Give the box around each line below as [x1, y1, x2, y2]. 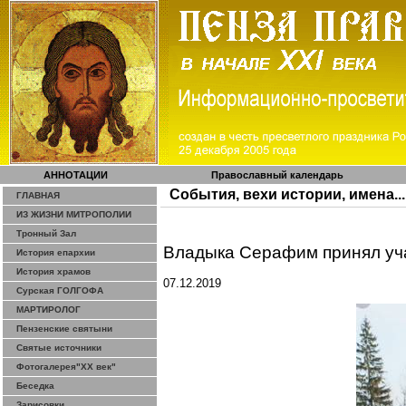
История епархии [16, 247, 95, 257]
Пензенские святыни [16, 324, 112, 333]
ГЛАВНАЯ [16, 190, 60, 200]
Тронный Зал [16, 228, 76, 238]
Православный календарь [211, 169, 343, 180]
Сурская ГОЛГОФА [16, 285, 103, 295]
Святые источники [16, 343, 101, 353]
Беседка [16, 381, 54, 391]
